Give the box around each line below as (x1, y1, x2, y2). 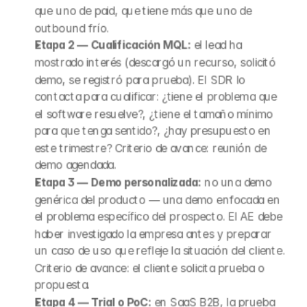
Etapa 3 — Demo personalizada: (34, 175, 201, 189)
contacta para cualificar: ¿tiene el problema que (34, 90, 277, 103)
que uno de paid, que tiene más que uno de (34, 4, 251, 18)
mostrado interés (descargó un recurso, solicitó (34, 56, 275, 69)
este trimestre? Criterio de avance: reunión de (34, 141, 267, 155)
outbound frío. (34, 21, 109, 35)
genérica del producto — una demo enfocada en (34, 193, 280, 206)
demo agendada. (34, 158, 116, 172)
